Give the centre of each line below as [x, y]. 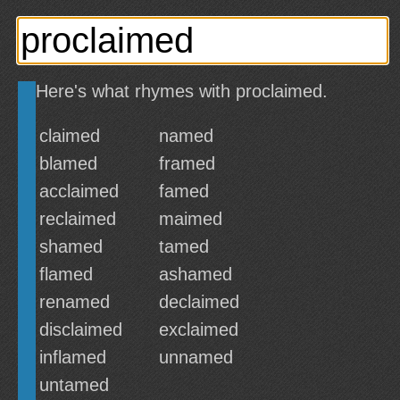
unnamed [196, 357]
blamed [68, 163]
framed [187, 163]
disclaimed [81, 329]
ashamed [196, 274]
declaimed [199, 302]
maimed [191, 219]
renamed [75, 302]
